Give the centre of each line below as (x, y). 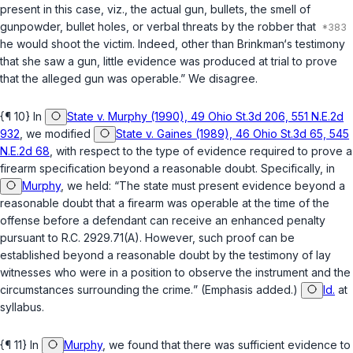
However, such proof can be (220, 238)
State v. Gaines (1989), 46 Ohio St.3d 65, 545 (232, 134)
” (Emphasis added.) (247, 290)
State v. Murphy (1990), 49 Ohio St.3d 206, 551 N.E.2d (205, 117)
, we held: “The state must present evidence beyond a (203, 186)
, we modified (57, 134)
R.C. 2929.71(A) (100, 238)
